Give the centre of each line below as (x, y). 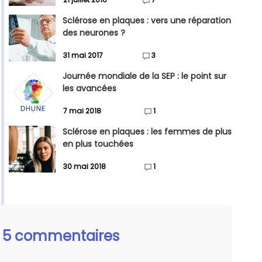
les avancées (89, 89)
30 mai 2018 (85, 167)
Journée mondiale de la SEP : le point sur (144, 76)
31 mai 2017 (83, 56)
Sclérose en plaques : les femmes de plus (147, 132)
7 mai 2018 (82, 111)
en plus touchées (98, 144)
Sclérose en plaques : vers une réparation (147, 21)
